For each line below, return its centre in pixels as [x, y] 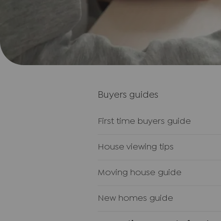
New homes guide [135, 199]
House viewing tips [136, 147]
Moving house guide [140, 173]
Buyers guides [128, 95]
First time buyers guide [144, 122]
